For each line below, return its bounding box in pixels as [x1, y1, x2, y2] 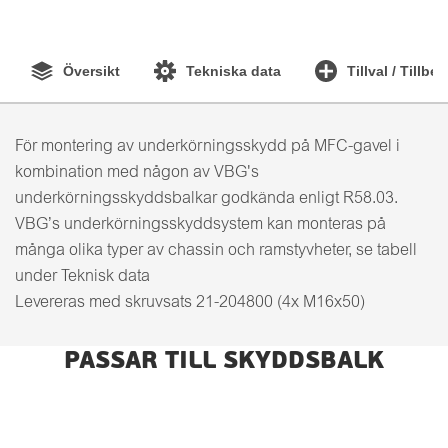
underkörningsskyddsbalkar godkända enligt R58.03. [15, 191, 398, 207]
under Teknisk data [15, 269, 150, 285]
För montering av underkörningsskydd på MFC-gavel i [15, 139, 400, 155]
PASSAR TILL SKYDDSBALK [64, 350, 384, 374]
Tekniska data [186, 62, 281, 79]
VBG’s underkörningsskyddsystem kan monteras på [15, 217, 386, 233]
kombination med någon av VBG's [15, 165, 259, 181]
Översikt [63, 62, 120, 79]
